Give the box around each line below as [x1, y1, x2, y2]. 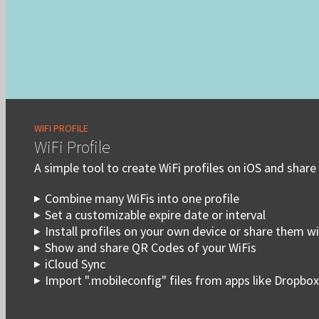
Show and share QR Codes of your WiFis [45, 239, 256, 256]
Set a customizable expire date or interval [45, 206, 266, 223]
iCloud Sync [45, 256, 105, 272]
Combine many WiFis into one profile [45, 190, 239, 206]
